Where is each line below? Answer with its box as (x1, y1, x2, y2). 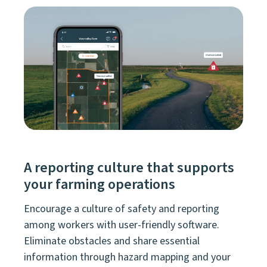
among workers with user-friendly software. (24, 218, 219, 233)
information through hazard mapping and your (24, 250, 231, 265)
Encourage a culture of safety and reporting (24, 201, 219, 217)
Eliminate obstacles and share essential (24, 234, 200, 249)
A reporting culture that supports (24, 157, 234, 179)
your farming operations (24, 174, 175, 195)
